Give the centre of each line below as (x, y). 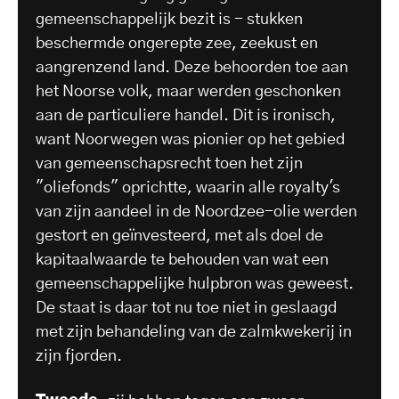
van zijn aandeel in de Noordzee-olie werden (196, 212)
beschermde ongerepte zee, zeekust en (177, 43)
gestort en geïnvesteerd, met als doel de (179, 236)
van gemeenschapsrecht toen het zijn (169, 163)
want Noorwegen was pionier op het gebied (190, 139)
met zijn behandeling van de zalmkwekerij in (194, 332)
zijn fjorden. (81, 356)
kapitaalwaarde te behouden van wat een (182, 260)
